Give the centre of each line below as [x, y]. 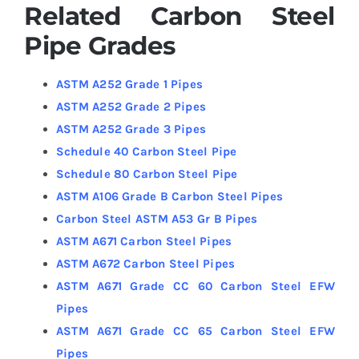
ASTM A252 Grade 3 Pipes [131, 129]
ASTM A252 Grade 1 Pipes [129, 84]
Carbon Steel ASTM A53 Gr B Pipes [157, 218]
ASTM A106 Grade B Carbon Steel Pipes [169, 196]
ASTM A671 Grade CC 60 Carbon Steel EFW [196, 286]
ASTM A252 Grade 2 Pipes [131, 106]
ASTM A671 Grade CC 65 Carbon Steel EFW [196, 331]
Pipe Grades [99, 45]
